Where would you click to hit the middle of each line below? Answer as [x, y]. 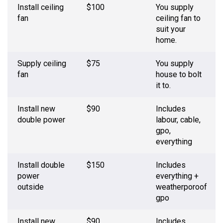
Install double [41, 165]
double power [41, 120]
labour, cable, [178, 120]
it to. [163, 86]
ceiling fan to [178, 18]
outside [31, 187]
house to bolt [179, 75]
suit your [171, 29]
